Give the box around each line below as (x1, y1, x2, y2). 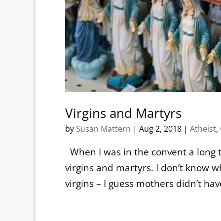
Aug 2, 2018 (139, 123, 182, 134)
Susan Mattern (76, 123, 131, 134)
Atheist (190, 123, 216, 134)
